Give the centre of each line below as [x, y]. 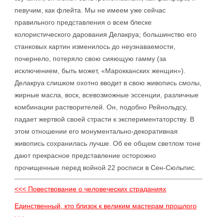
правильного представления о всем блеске [83, 22]
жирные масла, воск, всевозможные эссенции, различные [107, 95]
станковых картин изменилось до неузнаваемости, [95, 46]
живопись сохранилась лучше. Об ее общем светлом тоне [108, 143]
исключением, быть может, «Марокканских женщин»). [100, 71]
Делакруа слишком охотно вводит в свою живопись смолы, [108, 83]
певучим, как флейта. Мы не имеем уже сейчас [90, 10]
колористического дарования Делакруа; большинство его [106, 34]
